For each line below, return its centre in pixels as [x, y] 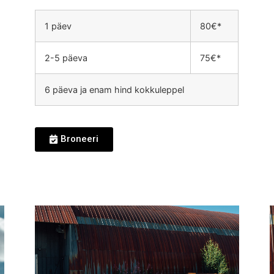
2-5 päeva [66, 57]
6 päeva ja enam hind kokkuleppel [115, 89]
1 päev [58, 26]
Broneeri [80, 139]
